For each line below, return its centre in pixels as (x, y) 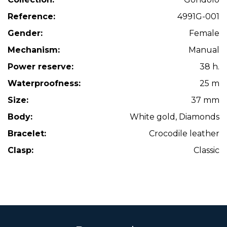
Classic (206, 150)
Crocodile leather (184, 134)
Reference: (31, 16)
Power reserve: (41, 67)
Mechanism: (34, 50)
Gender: (25, 33)
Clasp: (21, 150)
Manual (204, 50)
